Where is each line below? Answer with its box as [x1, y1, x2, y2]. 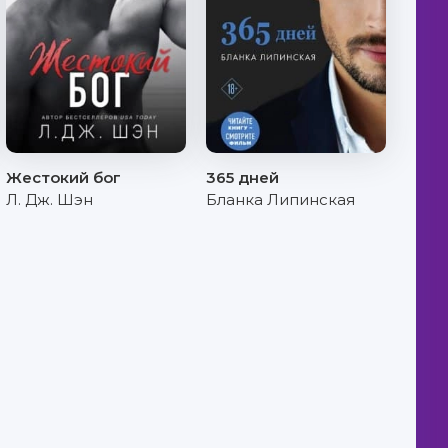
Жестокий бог [6, 168, 121, 187]
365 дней [206, 168, 279, 187]
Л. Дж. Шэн [6, 190, 93, 209]
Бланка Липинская [206, 190, 355, 209]
